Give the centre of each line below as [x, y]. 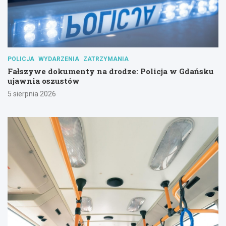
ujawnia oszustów [44, 81]
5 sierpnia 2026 [32, 94]
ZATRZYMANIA [106, 59]
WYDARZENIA [59, 59]
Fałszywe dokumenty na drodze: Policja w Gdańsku [111, 71]
